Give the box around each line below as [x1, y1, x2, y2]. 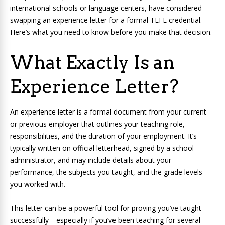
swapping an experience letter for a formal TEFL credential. [10, 15, 202, 25]
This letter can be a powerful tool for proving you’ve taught [10, 203, 201, 213]
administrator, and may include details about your [10, 155, 171, 165]
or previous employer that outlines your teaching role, [10, 119, 185, 129]
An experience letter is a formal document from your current [10, 107, 206, 117]
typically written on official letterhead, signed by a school [10, 143, 194, 153]
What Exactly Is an [10, 51, 175, 74]
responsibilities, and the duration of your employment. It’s [10, 131, 197, 141]
